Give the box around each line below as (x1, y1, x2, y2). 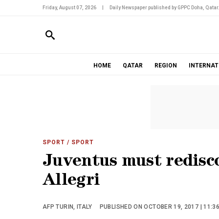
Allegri (43, 173, 100, 190)
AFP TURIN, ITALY (43, 203, 92, 210)
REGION (154, 62, 177, 69)
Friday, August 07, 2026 (43, 5, 96, 10)
